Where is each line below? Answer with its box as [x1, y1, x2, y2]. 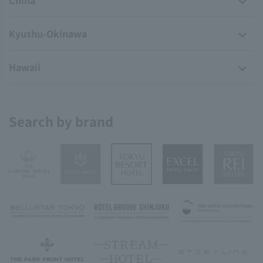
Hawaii [9, 60, 41, 75]
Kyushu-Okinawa [9, 26, 87, 41]
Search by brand [9, 112, 113, 131]
